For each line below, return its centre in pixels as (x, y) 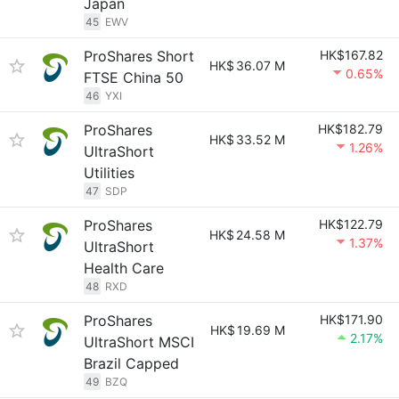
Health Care (124, 268)
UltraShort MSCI (139, 342)
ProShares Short (139, 56)
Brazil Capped (131, 363)
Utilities (109, 173)
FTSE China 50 (134, 77)
